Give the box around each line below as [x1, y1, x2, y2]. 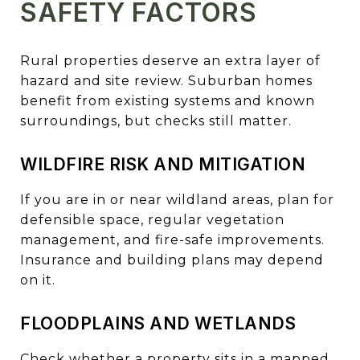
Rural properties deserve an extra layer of [20, 52, 321, 68]
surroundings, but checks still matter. [20, 112, 292, 129]
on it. [20, 272, 55, 288]
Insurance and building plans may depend [20, 252, 324, 268]
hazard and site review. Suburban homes [20, 72, 313, 88]
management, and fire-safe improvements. [20, 231, 325, 247]
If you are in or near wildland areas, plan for [20, 191, 334, 207]
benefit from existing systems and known [20, 92, 315, 108]
